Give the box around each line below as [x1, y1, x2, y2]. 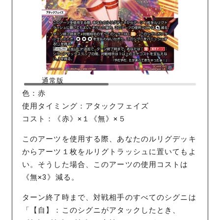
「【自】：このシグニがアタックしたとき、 [22, 205, 181, 215]
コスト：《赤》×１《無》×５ [22, 114, 126, 123]
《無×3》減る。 [22, 172, 79, 182]
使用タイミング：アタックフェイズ [22, 101, 149, 110]
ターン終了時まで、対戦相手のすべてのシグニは [22, 192, 196, 202]
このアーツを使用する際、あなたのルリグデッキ [22, 134, 196, 143]
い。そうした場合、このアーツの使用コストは [22, 160, 189, 169]
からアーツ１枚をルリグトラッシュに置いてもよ [22, 147, 196, 156]
